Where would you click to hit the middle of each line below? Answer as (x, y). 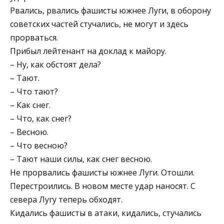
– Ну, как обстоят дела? (55, 64)
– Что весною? (39, 145)
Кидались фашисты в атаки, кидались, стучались (106, 213)
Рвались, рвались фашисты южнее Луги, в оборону (110, 10)
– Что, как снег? (41, 118)
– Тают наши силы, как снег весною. (81, 159)
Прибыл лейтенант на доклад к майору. (88, 51)
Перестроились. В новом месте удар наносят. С (103, 186)
